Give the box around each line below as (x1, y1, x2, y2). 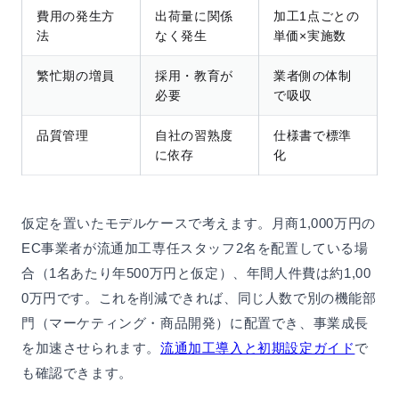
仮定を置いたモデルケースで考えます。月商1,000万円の (21, 216, 376, 232)
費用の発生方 (37, 9, 115, 24)
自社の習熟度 (155, 128, 233, 143)
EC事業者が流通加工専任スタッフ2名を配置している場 (21, 240, 369, 256)
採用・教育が (155, 69, 233, 84)
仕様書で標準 (273, 128, 352, 143)
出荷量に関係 (155, 9, 233, 24)
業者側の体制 (273, 69, 352, 84)
